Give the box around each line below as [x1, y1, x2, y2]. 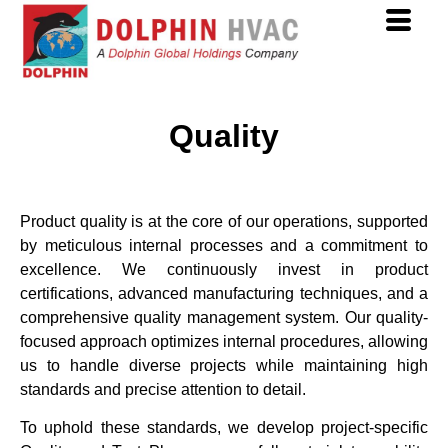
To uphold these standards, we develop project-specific [20, 419, 428, 437]
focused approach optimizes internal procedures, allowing [20, 333, 428, 350]
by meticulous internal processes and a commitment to [20, 237, 428, 254]
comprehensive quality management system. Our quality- [20, 309, 428, 326]
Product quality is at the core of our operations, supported [20, 213, 428, 230]
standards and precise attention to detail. [20, 381, 306, 398]
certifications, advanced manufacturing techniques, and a [20, 285, 428, 302]
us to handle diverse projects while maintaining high [20, 357, 428, 374]
